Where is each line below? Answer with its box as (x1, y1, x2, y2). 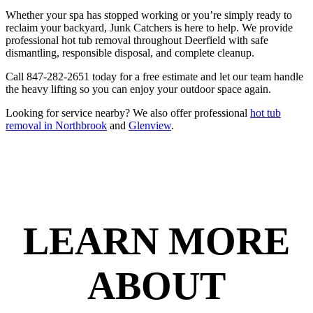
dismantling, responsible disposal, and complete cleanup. (6, 47, 254, 59)
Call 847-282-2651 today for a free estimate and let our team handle (6, 71, 303, 83)
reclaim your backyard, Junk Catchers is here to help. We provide (6, 22, 293, 34)
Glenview (129, 119, 171, 132)
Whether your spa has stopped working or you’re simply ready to (6, 9, 292, 22)
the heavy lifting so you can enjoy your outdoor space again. (6, 83, 271, 96)
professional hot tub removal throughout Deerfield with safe (6, 34, 268, 47)
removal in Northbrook (6, 119, 107, 132)
